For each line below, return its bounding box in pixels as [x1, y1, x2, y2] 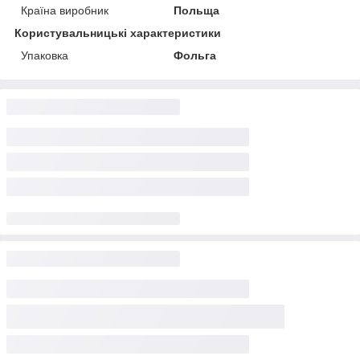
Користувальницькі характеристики [14, 26, 221, 39]
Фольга [174, 48, 217, 62]
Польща [174, 3, 220, 17]
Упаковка [21, 48, 68, 62]
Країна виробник [21, 3, 108, 17]
